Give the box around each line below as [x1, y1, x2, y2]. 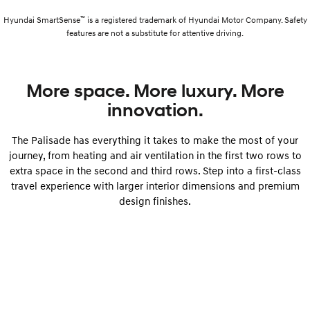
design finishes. [119, 194, 191, 207]
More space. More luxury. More [26, 79, 284, 102]
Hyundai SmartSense [3, 14, 80, 25]
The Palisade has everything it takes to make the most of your [12, 133, 298, 146]
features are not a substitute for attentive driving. [66, 27, 244, 38]
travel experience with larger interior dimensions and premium [10, 179, 300, 192]
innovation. [107, 98, 203, 121]
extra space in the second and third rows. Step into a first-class [9, 163, 301, 176]
